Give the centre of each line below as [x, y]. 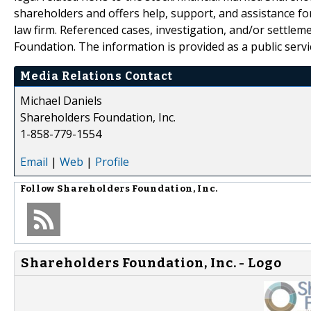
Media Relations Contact [96, 76]
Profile [112, 161]
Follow [39, 188]
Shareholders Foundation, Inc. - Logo [152, 263]
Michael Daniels [61, 100]
